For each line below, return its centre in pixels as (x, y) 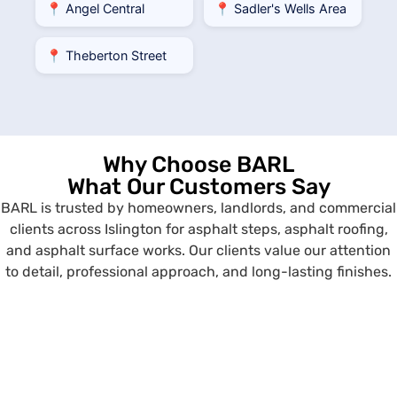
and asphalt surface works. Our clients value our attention (198, 250)
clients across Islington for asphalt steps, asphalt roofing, (198, 229)
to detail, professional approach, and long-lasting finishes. (198, 271)
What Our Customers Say (198, 186)
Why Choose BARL (198, 164)
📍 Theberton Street (106, 55)
